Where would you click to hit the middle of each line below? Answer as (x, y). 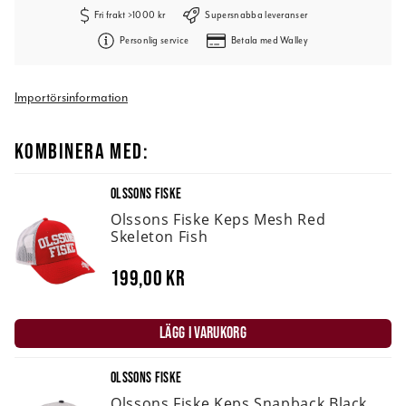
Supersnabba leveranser (256, 15)
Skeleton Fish (159, 237)
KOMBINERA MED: (82, 151)
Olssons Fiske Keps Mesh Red (218, 220)
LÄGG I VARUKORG (203, 333)
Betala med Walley (270, 40)
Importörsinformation (71, 97)
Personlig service (154, 40)
